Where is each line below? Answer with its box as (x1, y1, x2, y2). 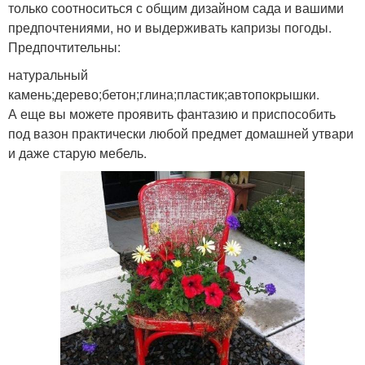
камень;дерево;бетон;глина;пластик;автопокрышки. (8, 84, 319, 103)
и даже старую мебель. (8, 143, 147, 162)
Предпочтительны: (8, 37, 121, 56)
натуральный (8, 64, 88, 84)
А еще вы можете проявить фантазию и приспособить (8, 103, 336, 123)
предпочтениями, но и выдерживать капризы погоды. (8, 17, 332, 37)
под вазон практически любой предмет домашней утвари (8, 123, 354, 143)
